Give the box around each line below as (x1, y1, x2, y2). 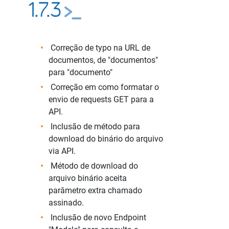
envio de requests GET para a (49, 95, 154, 104)
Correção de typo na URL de (49, 43, 150, 53)
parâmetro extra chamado (49, 186, 142, 195)
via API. (49, 146, 76, 156)
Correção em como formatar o (49, 82, 159, 92)
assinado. (49, 198, 84, 208)
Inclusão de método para (49, 122, 140, 131)
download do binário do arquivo (49, 134, 163, 144)
